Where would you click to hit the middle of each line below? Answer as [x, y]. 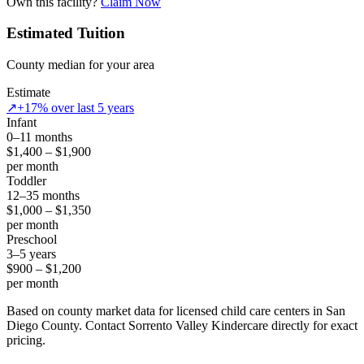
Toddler [26, 181]
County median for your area [80, 65]
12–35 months [43, 196]
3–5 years [31, 254]
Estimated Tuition [66, 33]
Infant [22, 123]
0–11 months [39, 137]
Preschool [32, 240]
